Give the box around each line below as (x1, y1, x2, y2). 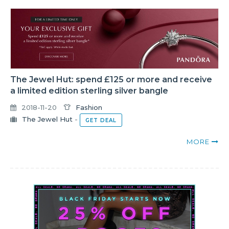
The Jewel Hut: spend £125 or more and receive (10, 74, 212, 84)
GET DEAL (85, 117, 117, 124)
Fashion (76, 103, 102, 111)
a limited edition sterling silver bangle (10, 85, 168, 96)
